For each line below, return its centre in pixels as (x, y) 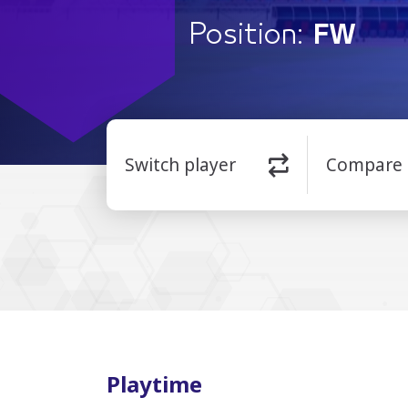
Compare (365, 165)
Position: (246, 35)
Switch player (180, 165)
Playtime (154, 384)
